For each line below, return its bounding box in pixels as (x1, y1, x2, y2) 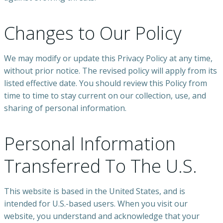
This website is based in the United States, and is (4, 186, 185, 197)
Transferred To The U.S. (4, 154, 197, 179)
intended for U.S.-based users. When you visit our (4, 198, 188, 210)
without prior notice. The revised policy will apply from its (4, 65, 217, 77)
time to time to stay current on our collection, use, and (4, 90, 206, 102)
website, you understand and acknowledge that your (4, 211, 200, 222)
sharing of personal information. (4, 103, 126, 114)
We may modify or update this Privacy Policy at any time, (4, 53, 213, 64)
